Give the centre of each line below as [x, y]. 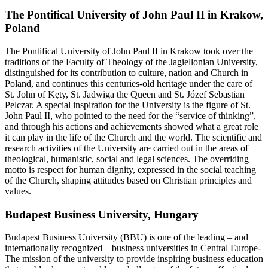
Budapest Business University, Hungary [102, 214]
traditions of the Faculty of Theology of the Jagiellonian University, [131, 62]
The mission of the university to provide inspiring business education [134, 259]
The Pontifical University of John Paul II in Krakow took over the [129, 51]
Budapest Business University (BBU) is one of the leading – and [127, 237]
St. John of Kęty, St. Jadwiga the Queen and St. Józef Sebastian [125, 95]
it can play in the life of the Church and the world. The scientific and [133, 138]
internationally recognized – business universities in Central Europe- [133, 248]
